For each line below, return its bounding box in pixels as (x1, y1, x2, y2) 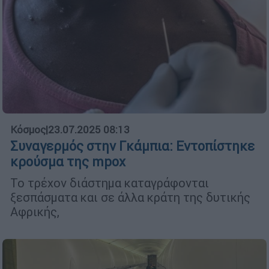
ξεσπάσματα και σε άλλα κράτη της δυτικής (10, 190, 250, 205)
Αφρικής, (10, 204, 59, 220)
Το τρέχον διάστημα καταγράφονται (10, 175, 209, 191)
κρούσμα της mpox (10, 154, 125, 171)
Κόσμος (10, 123, 46, 137)
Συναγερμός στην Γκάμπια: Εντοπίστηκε (10, 138, 255, 155)
